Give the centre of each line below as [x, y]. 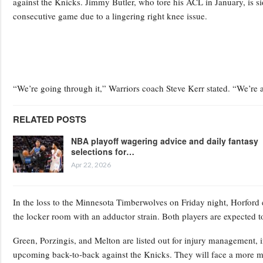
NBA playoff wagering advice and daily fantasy [165, 141]
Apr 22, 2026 [91, 164]
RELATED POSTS [50, 119]
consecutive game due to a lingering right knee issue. [110, 16]
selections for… [103, 151]
